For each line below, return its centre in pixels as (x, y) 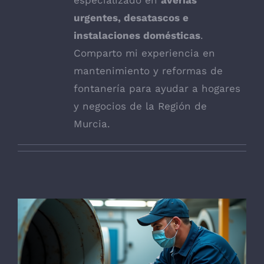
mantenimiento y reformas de (148, 70)
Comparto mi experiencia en (144, 53)
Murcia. (92, 123)
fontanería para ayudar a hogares (157, 88)
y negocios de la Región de (140, 106)
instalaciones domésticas (137, 35)
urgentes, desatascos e (131, 17)
